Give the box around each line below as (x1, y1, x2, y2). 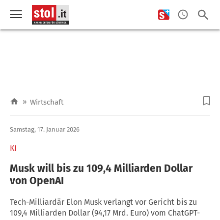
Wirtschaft (30, 98, 63, 107)
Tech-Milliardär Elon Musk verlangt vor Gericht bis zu (10, 197, 197, 207)
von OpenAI (10, 174, 64, 187)
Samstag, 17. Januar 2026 (10, 125, 80, 133)
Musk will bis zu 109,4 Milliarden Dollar (10, 162, 192, 175)
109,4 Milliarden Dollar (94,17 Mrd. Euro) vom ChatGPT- (10, 208, 200, 218)
